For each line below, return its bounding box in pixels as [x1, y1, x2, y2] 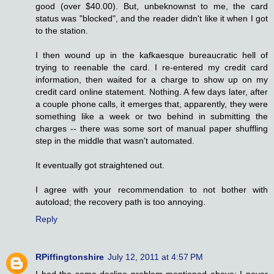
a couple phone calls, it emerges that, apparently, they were [35, 99, 268, 109]
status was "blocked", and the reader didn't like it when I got [35, 13, 268, 23]
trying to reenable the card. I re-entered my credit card [35, 62, 268, 72]
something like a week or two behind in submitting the [35, 111, 268, 121]
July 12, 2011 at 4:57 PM [108, 251, 203, 262]
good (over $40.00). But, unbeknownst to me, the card [35, 1, 268, 11]
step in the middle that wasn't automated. [35, 136, 194, 146]
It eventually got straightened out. [35, 160, 165, 170]
